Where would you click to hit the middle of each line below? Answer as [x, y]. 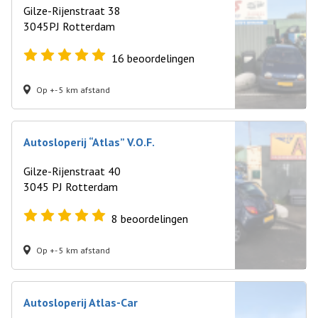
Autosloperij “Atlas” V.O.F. [89, 142]
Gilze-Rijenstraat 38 [72, 11]
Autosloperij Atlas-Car [81, 302]
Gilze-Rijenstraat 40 [72, 171]
